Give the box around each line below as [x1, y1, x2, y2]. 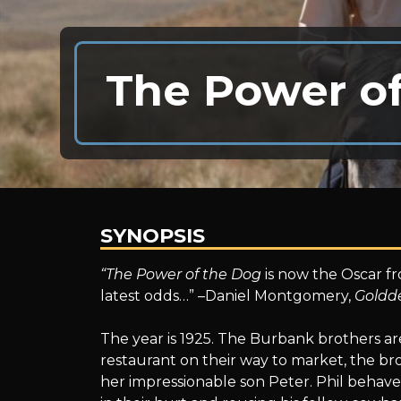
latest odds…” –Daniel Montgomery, [99, 286, 351, 304]
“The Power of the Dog [99, 265, 261, 283]
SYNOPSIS [99, 222, 205, 248]
